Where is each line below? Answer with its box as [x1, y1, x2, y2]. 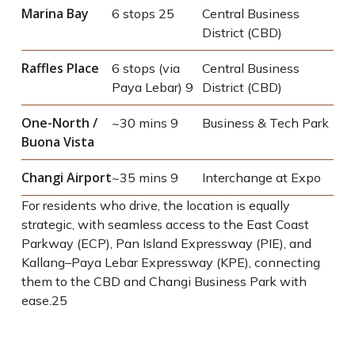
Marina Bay [21, 5, 89, 22]
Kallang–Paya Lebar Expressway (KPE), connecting [21, 254, 320, 270]
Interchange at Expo [201, 170, 321, 185]
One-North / [21, 114, 97, 132]
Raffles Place [21, 59, 99, 77]
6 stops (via [111, 60, 180, 76]
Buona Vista [21, 133, 94, 151]
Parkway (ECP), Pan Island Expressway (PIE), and [21, 235, 311, 251]
